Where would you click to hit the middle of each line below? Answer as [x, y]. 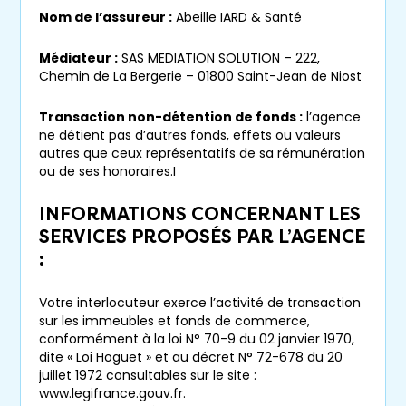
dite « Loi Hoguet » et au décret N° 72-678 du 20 [191, 358]
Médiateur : [78, 58]
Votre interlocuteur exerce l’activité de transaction [200, 303]
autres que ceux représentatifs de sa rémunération [202, 154]
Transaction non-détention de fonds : [171, 117]
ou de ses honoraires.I [107, 172]
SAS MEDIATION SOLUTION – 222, [219, 58]
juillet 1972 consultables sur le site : [148, 376]
